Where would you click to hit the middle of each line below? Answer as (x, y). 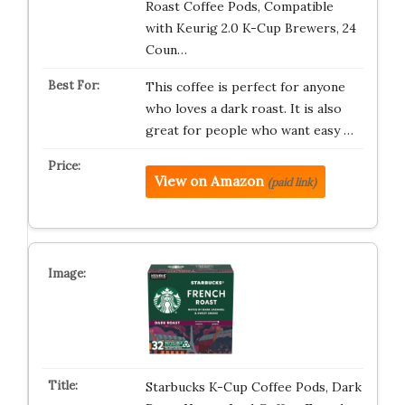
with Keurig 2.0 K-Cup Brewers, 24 (250, 28)
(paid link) (292, 182)
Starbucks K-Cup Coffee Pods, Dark (253, 386)
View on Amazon (209, 181)
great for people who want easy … (249, 130)
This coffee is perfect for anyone (245, 86)
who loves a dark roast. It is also (243, 108)
